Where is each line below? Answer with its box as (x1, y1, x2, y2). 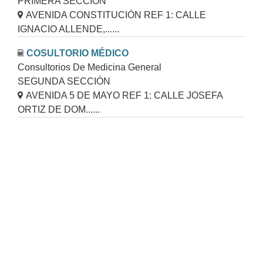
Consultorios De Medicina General (18, 62, 162, 73)
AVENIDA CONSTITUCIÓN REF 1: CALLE (26, 10, 207, 21)
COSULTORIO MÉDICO (26, 48, 129, 59)
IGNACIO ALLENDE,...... (18, 24, 120, 35)
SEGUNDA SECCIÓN (18, 76, 111, 87)
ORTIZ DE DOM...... (18, 104, 100, 115)
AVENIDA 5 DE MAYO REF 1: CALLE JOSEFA (26, 90, 223, 101)
